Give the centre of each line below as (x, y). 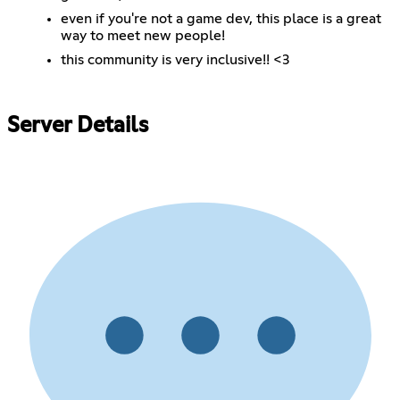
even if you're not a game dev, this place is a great (221, 18)
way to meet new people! (143, 35)
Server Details (78, 126)
